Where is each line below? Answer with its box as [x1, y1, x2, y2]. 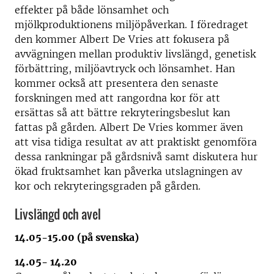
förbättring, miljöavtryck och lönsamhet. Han [15, 62, 235, 75]
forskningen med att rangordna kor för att [15, 91, 220, 104]
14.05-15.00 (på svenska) [15, 231, 139, 243]
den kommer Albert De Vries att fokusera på [15, 32, 229, 45]
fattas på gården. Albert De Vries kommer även [15, 120, 243, 133]
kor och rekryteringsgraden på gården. [15, 179, 201, 192]
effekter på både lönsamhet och [15, 3, 169, 16]
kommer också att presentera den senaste [15, 76, 218, 89]
